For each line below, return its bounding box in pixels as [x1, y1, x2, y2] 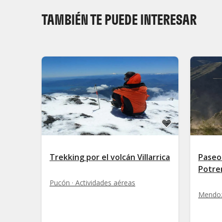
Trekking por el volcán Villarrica [50, 151, 170, 163]
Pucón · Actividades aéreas [50, 177, 135, 187]
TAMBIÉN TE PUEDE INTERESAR [42, 10, 197, 29]
